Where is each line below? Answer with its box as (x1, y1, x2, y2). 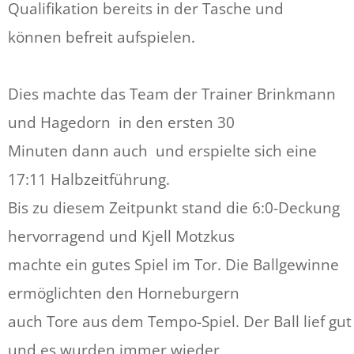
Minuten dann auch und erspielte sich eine (8, 141, 317, 162)
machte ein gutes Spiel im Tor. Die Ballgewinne (8, 254, 339, 276)
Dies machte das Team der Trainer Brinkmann (8, 84, 336, 105)
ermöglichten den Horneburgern (8, 283, 239, 304)
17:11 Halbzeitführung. (8, 169, 170, 190)
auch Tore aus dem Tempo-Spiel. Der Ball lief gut (8, 311, 352, 333)
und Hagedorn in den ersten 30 (8, 112, 235, 134)
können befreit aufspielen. (8, 27, 195, 48)
